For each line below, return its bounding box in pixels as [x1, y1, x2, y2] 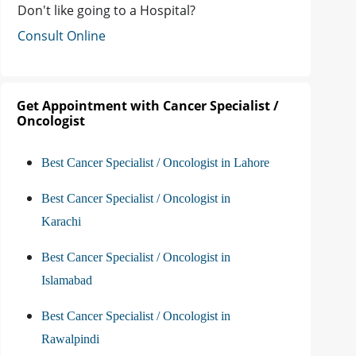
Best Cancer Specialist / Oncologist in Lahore [41, 156, 269, 170]
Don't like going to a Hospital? [17, 2, 195, 20]
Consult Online [17, 27, 106, 45]
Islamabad [41, 273, 92, 288]
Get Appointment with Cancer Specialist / [17, 97, 279, 115]
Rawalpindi [41, 332, 99, 346]
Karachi [41, 215, 81, 229]
